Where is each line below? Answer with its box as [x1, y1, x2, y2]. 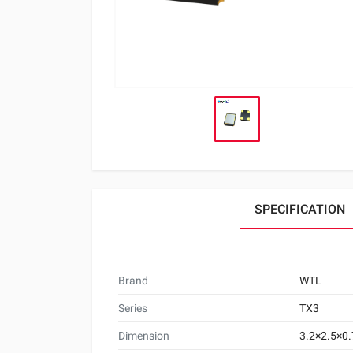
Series [118, 301, 147, 314]
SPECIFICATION [254, 201, 345, 217]
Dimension [118, 329, 169, 342]
